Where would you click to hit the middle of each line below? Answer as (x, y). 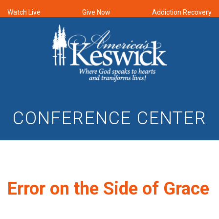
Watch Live (24, 12)
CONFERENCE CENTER (109, 118)
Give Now (96, 12)
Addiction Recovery (182, 12)
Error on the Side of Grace (108, 188)
